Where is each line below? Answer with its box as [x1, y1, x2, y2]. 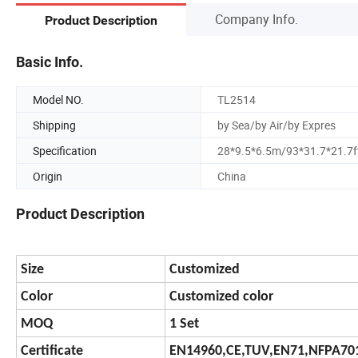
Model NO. [33, 91, 84, 107]
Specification [33, 142, 97, 158]
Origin [33, 168, 62, 184]
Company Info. [215, 10, 298, 28]
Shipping [33, 117, 76, 133]
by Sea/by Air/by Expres [217, 117, 336, 133]
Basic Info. [16, 53, 83, 70]
